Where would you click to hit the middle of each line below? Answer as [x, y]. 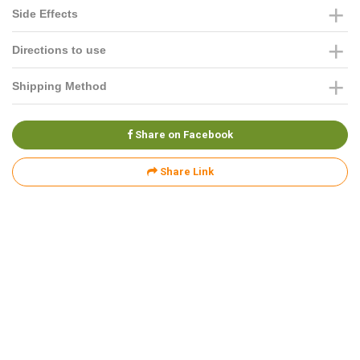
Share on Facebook [183, 135]
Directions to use [59, 50]
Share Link [185, 172]
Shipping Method [59, 86]
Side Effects [45, 14]
